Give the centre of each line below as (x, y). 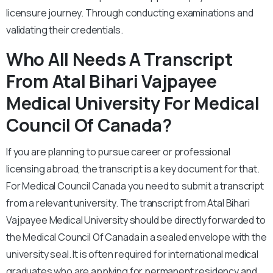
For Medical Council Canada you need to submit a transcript (135, 186)
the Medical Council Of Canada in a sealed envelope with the (136, 237)
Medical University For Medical (133, 103)
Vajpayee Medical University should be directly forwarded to (136, 220)
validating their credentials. (65, 30)
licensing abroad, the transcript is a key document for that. (133, 169)
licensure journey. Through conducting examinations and (130, 13)
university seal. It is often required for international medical (132, 254)
